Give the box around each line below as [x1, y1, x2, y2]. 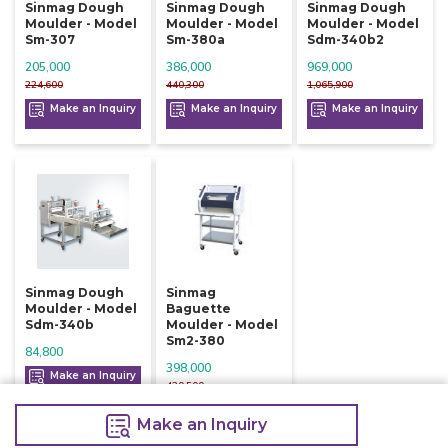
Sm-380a [165, 32, 225, 48]
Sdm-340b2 [306, 32, 384, 48]
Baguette [165, 301, 231, 317]
